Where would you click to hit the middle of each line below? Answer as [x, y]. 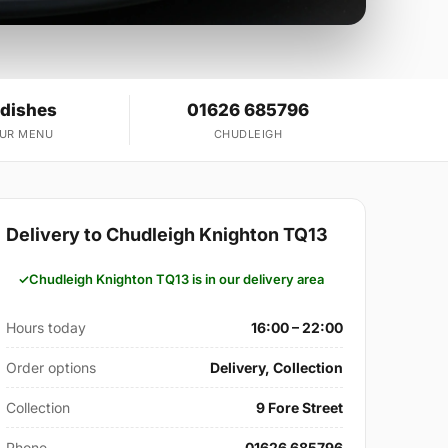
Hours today [46, 328]
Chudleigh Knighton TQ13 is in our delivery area [177, 279]
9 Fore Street [299, 408]
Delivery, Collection [276, 368]
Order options [51, 368]
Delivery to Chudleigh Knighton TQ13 [167, 235]
